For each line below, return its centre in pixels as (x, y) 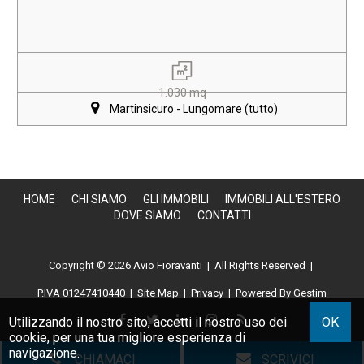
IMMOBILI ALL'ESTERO (283, 199)
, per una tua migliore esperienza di (147, 338)
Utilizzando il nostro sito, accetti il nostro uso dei (148, 322)
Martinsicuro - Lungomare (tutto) (193, 109)
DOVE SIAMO (147, 215)
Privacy (207, 293)
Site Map (158, 293)
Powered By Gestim (281, 293)
